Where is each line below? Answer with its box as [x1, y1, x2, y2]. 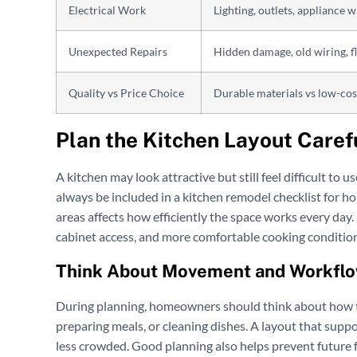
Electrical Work [69, 3, 146, 18]
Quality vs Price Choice [69, 86, 184, 100]
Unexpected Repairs [69, 45, 167, 59]
